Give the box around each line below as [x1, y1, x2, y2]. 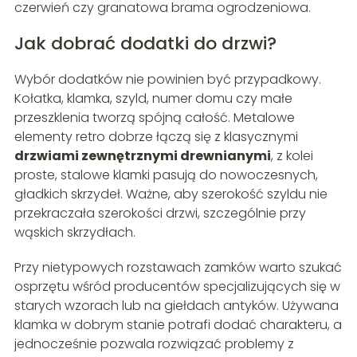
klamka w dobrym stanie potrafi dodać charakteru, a [14, 315, 342, 334]
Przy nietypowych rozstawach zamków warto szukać [14, 257, 342, 277]
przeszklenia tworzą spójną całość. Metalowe [14, 108, 295, 127]
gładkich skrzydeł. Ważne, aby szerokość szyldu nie [14, 184, 328, 203]
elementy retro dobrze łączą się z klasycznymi [14, 127, 298, 146]
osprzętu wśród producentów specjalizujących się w [14, 277, 340, 296]
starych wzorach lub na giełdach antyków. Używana [14, 296, 339, 315]
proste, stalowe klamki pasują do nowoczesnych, [14, 165, 318, 184]
